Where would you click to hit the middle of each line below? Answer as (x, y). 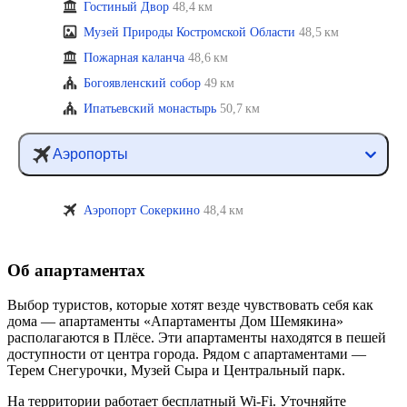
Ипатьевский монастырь (150, 109)
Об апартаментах (76, 270)
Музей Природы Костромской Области (189, 33)
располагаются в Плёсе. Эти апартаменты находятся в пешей (197, 338)
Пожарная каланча (134, 58)
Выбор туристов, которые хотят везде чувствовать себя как (190, 305)
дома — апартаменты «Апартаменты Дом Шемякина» (175, 322)
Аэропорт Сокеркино (142, 211)
